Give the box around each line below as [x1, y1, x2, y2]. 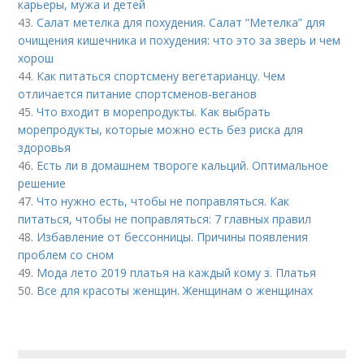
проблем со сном [18, 247, 115, 262]
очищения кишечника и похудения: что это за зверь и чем [18, 32, 341, 48]
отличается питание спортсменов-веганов [18, 86, 258, 102]
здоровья [18, 140, 71, 155]
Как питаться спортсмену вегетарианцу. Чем [37, 68, 286, 84]
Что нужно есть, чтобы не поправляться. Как [37, 193, 290, 209]
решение [18, 175, 67, 191]
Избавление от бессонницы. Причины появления [37, 229, 309, 245]
